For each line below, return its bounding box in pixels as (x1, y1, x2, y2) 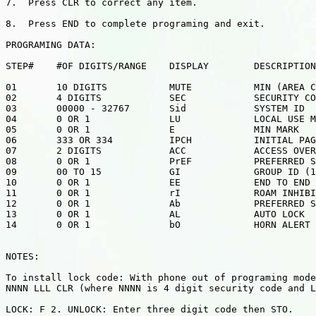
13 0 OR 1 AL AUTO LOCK (6, 209, 305, 219)
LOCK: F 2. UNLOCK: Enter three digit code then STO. (6, 304, 293, 315)
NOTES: (6, 251, 39, 262)
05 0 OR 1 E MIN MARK (6, 124, 299, 135)
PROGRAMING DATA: (6, 39, 96, 50)
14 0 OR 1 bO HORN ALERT (6, 219, 310, 230)
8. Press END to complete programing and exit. (6, 18, 265, 29)
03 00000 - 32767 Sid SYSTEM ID (6, 103, 305, 114)
